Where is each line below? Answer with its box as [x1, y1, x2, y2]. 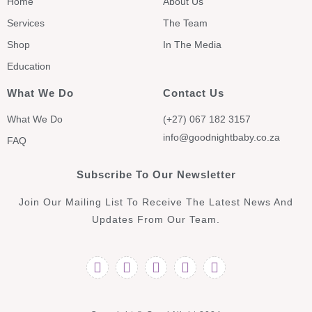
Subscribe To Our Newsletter [76, 168, 236, 180]
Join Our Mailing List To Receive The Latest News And [19, 196, 293, 208]
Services [7, 17, 45, 29]
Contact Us [163, 86, 224, 99]
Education [7, 60, 51, 72]
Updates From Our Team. [92, 213, 220, 225]
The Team [163, 17, 208, 29]
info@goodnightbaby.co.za [163, 131, 280, 143]
